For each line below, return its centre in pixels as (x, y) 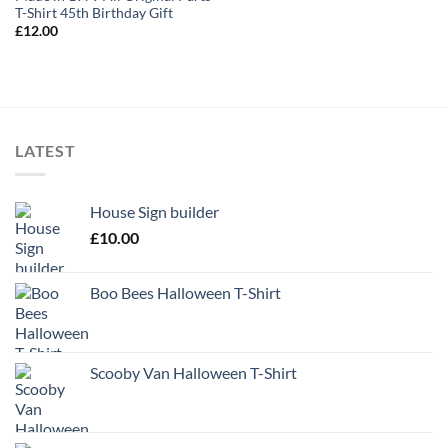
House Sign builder (154, 212)
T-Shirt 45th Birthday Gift (93, 12)
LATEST (45, 150)
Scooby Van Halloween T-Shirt (193, 373)
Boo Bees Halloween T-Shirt (185, 293)
